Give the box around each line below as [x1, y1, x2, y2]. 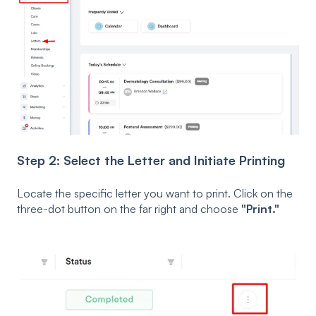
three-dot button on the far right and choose [17, 201, 241, 216]
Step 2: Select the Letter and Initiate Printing [17, 152, 285, 168]
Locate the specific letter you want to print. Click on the [17, 186, 293, 200]
